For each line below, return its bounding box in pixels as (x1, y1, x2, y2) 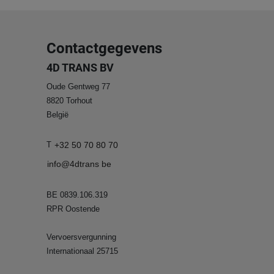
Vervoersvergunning (46, 232, 116, 242)
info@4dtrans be (47, 158, 111, 169)
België (46, 109, 68, 119)
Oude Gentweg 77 (46, 81, 110, 91)
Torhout (66, 95, 92, 105)
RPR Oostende (46, 204, 100, 213)
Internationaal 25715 (46, 246, 118, 256)
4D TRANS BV (46, 61, 114, 74)
